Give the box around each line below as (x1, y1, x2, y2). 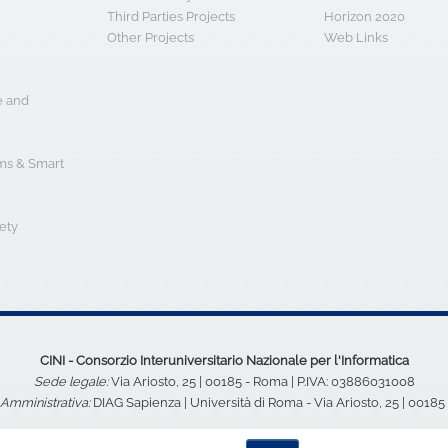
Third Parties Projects (107, 9, 236, 25)
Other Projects (107, 30, 195, 46)
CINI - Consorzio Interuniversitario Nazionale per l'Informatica (39, 353, 409, 369)
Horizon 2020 (323, 9, 405, 25)
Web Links (323, 30, 388, 46)
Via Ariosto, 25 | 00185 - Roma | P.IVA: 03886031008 (107, 374, 415, 390)
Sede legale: (33, 374, 108, 390)
